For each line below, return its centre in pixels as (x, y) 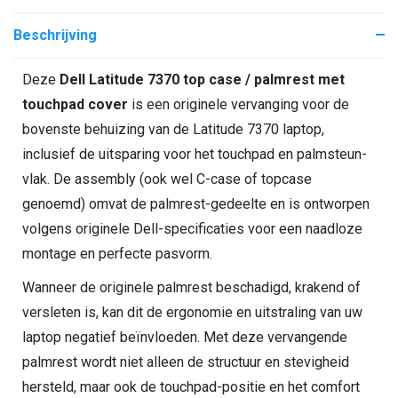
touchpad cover (75, 104)
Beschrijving (55, 35)
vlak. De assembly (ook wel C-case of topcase (167, 179)
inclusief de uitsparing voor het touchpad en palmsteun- (195, 154)
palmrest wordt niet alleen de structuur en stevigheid (186, 362)
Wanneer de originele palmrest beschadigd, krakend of (191, 287)
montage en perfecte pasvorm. (117, 254)
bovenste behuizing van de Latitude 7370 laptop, (173, 129)
